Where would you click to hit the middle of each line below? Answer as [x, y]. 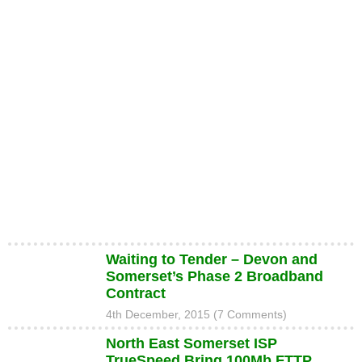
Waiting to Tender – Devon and [211, 259]
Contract [135, 293]
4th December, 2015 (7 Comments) [196, 314]
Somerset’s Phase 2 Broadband [214, 276]
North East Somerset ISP [191, 343]
